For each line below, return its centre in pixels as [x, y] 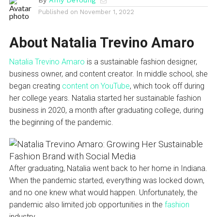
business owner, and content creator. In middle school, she [108, 74]
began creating [35, 86]
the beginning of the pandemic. [63, 122]
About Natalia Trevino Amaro [101, 42]
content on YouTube [96, 86]
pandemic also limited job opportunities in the [87, 204]
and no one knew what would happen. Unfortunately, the [103, 192]
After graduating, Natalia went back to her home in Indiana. [108, 168]
